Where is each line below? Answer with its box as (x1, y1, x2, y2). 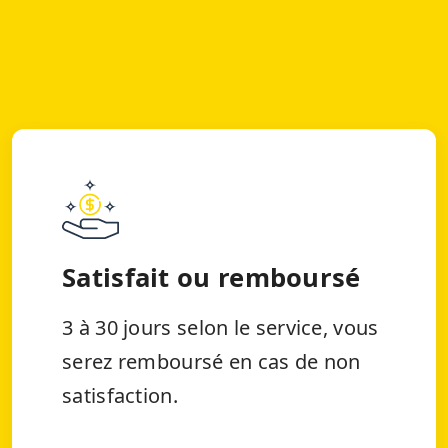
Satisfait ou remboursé (62, 260, 361, 296)
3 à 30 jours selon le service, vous (62, 314, 379, 342)
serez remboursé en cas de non (62, 348, 361, 376)
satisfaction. (62, 382, 178, 410)
